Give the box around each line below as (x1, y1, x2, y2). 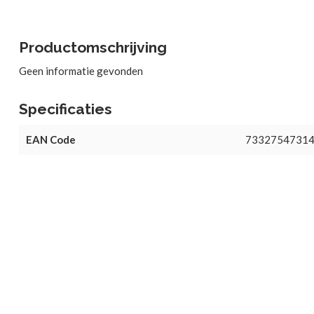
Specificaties (19, 100, 112, 118)
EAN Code (26, 133, 76, 146)
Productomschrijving (19, 39, 167, 56)
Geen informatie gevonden (19, 64, 143, 77)
